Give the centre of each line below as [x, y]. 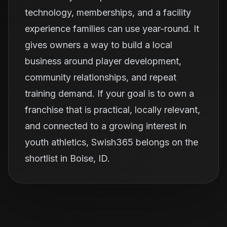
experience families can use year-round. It [112, 29]
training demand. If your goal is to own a [109, 93]
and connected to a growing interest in [106, 126]
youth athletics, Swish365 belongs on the [111, 142]
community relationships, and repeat [101, 77]
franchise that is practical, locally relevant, [112, 110]
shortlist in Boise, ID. [67, 158]
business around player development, [103, 61]
